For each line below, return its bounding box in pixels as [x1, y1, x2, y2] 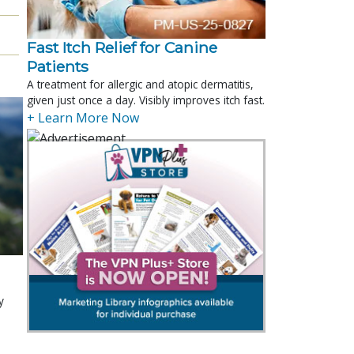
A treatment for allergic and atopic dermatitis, [27, 76, 254, 92]
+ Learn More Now [27, 108, 139, 126]
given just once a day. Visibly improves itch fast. [27, 92, 265, 107]
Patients [27, 56, 88, 76]
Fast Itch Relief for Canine [27, 37, 217, 57]
